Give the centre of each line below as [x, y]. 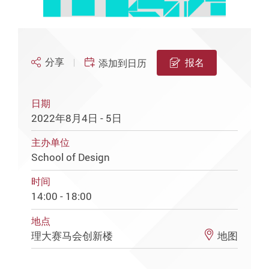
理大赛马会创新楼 [74, 235]
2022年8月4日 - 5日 [77, 118]
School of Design [71, 157]
